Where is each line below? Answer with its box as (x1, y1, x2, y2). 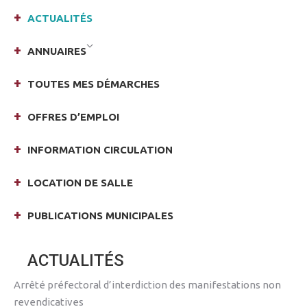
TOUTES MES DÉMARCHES (27, 78, 160, 90)
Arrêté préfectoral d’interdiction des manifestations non (14, 279, 281, 291)
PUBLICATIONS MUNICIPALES (27, 210, 173, 221)
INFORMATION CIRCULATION (27, 144, 173, 156)
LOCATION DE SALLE (27, 177, 133, 188)
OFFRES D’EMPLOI (27, 111, 119, 123)
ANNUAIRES (27, 45, 86, 57)
